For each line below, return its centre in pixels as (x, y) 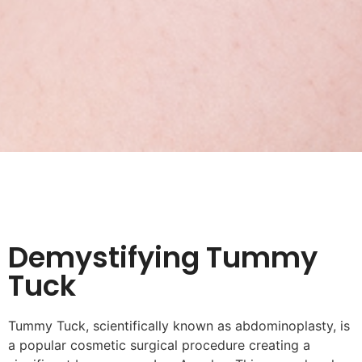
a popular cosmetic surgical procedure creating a (159, 345)
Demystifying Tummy (163, 257)
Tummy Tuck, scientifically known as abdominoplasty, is (179, 325)
